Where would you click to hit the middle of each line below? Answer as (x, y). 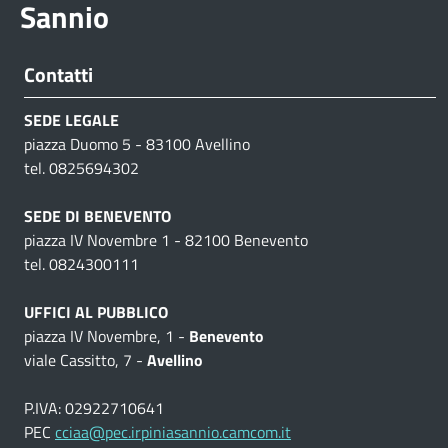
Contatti (58, 74)
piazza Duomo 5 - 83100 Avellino (137, 143)
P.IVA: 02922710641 (94, 407)
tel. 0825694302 (81, 167)
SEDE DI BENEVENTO (97, 215)
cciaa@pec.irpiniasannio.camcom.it (173, 431)
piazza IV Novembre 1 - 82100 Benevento (166, 239)
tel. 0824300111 (81, 263)
